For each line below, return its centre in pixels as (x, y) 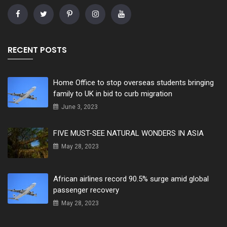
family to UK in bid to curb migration (113, 93)
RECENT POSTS (37, 50)
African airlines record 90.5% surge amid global (131, 179)
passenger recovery (86, 190)
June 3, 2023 (79, 107)
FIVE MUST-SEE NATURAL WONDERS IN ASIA (128, 133)
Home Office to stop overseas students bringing (134, 82)
